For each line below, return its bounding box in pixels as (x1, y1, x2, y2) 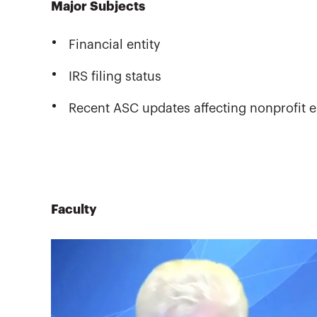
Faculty (51, 203, 97, 217)
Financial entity (69, 38, 161, 52)
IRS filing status (69, 70, 161, 83)
